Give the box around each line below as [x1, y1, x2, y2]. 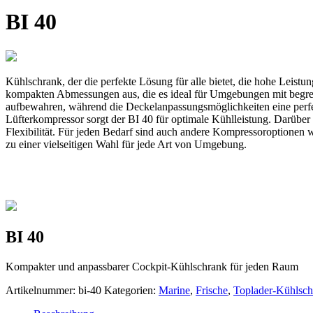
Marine [159, 284, 190, 296]
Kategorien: [104, 284, 159, 296]
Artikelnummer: [6, 284, 78, 296]
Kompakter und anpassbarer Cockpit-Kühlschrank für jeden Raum [6, 260, 298, 272]
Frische [196, 284, 228, 296]
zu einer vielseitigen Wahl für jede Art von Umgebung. [6, 138, 247, 150]
